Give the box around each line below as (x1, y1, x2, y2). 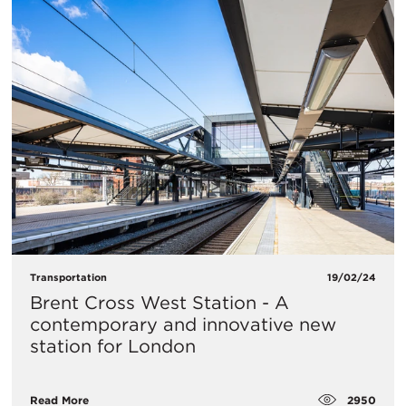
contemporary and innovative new (30, 313, 336, 335)
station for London (30, 334, 196, 357)
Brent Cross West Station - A (30, 291, 289, 314)
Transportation (30, 270, 107, 284)
